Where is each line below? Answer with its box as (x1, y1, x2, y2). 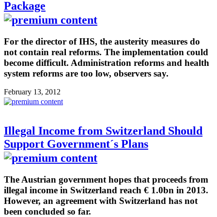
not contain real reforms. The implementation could (4, 46, 208, 57)
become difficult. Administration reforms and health (4, 57, 209, 68)
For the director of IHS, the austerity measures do (4, 36, 200, 46)
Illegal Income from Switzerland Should (4, 124, 202, 138)
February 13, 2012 (4, 88, 61, 96)
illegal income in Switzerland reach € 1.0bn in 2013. (4, 185, 208, 196)
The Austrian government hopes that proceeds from (4, 174, 208, 185)
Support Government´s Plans (4, 138, 148, 151)
